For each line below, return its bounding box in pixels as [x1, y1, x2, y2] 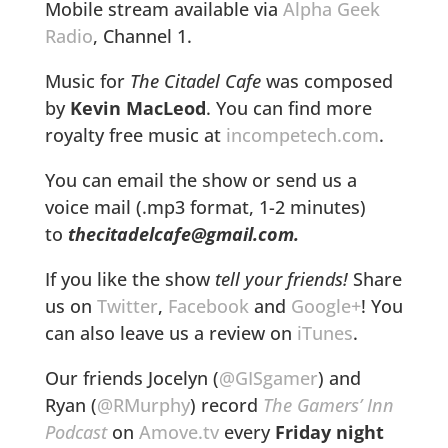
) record [189, 392, 263, 417]
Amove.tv [138, 419, 219, 444]
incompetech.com [225, 122, 379, 147]
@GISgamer [218, 365, 318, 390]
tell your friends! [214, 266, 353, 291]
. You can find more [205, 95, 372, 120]
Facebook [167, 293, 249, 318]
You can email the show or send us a [44, 167, 357, 192]
